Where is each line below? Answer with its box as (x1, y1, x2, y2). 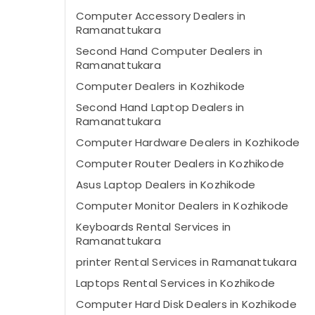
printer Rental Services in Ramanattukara (76, 255, 297, 269)
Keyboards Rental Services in (76, 219, 231, 234)
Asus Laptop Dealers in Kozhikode (76, 177, 256, 192)
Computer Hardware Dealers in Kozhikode (76, 135, 300, 150)
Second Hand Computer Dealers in (76, 44, 262, 58)
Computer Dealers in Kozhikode (76, 79, 245, 94)
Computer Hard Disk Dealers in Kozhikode (76, 297, 297, 311)
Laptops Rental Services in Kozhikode (76, 276, 276, 290)
